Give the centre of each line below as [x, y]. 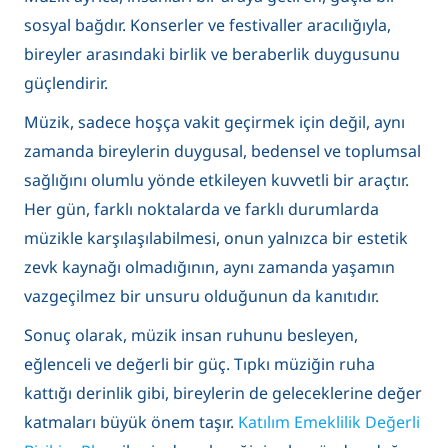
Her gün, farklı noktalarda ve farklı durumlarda [201, 208]
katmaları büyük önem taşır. [131, 421]
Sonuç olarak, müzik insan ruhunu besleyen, [191, 334]
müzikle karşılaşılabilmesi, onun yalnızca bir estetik [216, 237]
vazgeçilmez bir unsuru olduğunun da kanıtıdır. [201, 295]
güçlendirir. [66, 82]
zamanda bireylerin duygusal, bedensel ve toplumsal [222, 150]
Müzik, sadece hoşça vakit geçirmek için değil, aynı [214, 121]
